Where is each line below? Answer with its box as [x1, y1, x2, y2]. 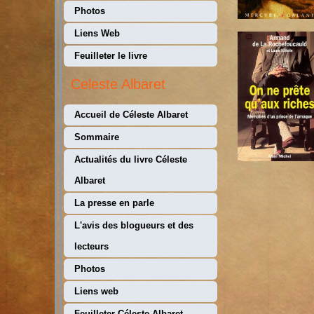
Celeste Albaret [71, 76, 165, 92]
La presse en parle [74, 198, 154, 208]
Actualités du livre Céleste [74, 154, 187, 165]
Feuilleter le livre [74, 50, 147, 61]
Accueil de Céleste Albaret [74, 109, 188, 120]
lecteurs [74, 241, 109, 252]
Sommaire [74, 132, 119, 142]
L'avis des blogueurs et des [74, 220, 193, 231]
